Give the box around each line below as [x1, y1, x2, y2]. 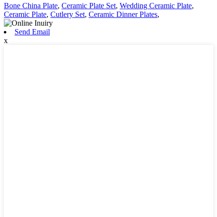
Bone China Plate [4, 1, 58, 10]
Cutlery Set [50, 10, 85, 18]
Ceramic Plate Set [62, 1, 116, 10]
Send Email [15, 28, 50, 36]
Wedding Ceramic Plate [120, 1, 192, 10]
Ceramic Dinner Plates [89, 10, 157, 18]
